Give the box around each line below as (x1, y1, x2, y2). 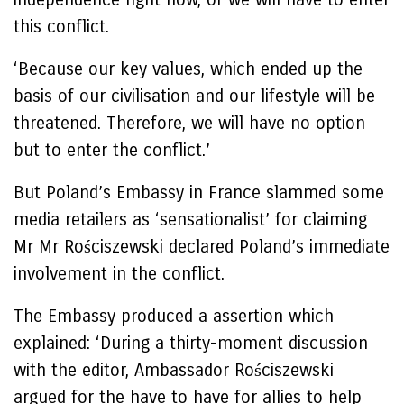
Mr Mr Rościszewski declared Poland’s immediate (14, 236, 390, 257)
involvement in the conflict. (14, 263, 225, 284)
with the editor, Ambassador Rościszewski (14, 360, 334, 381)
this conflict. (14, 16, 115, 37)
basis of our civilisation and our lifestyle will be (14, 86, 375, 106)
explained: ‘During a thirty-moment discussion (14, 333, 368, 353)
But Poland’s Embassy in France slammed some (14, 182, 384, 203)
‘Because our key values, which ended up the (14, 59, 363, 79)
